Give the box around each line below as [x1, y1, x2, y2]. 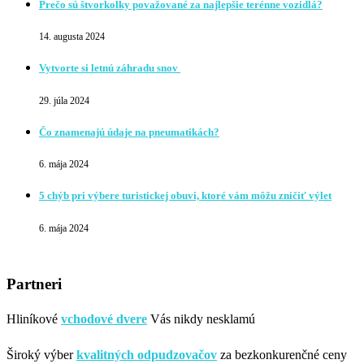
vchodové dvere [61, 312, 147, 327]
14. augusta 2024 [39, 31, 105, 43]
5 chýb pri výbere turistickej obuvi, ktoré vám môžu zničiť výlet [39, 189, 331, 202]
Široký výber [6, 348, 76, 362]
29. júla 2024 [39, 94, 89, 106]
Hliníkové [6, 312, 61, 327]
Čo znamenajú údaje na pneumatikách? [39, 125, 219, 138]
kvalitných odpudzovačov [76, 348, 217, 362]
